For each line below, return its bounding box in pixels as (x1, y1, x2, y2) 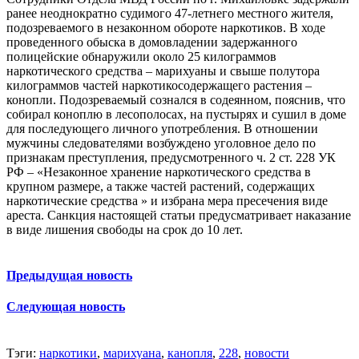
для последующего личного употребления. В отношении (6, 121, 318, 135)
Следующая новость (6, 300, 125, 314)
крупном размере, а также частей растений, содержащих (6, 179, 315, 193)
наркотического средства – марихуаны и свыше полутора (6, 63, 320, 78)
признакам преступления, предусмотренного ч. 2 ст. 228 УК (6, 150, 336, 164)
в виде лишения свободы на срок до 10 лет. (6, 222, 243, 236)
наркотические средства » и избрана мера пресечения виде (6, 193, 328, 208)
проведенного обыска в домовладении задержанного (6, 34, 297, 49)
